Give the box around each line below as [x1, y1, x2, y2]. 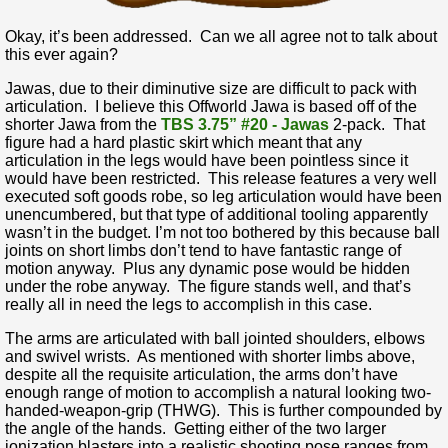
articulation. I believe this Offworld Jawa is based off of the [5, 97, 417, 115]
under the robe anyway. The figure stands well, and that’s [5, 277, 411, 295]
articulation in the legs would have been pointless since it [5, 151, 408, 169]
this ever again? [5, 45, 118, 63]
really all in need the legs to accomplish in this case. [5, 295, 372, 313]
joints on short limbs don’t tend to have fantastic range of [5, 241, 401, 259]
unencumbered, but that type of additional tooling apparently [5, 205, 428, 223]
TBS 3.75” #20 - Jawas [161, 115, 329, 133]
